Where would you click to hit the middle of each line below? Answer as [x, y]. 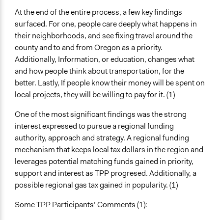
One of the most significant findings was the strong [101, 114]
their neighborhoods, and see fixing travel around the [104, 36]
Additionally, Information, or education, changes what [105, 59]
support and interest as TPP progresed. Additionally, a [106, 173]
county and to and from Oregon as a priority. [89, 48]
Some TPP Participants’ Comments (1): [81, 205]
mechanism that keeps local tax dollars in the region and [109, 150]
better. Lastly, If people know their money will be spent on [110, 83]
